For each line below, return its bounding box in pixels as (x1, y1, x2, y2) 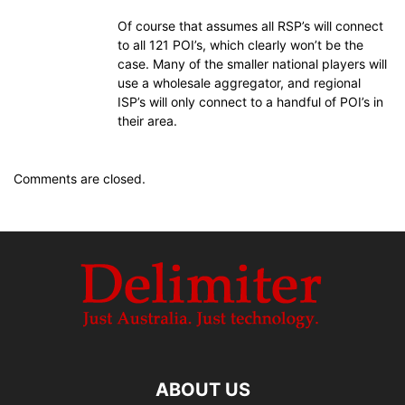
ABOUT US (155, 379, 250, 400)
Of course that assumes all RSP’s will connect (118, 18, 383, 33)
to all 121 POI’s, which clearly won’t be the (118, 37, 363, 52)
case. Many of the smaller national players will (118, 56, 387, 71)
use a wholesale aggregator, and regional (118, 75, 361, 90)
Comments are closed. (14, 171, 146, 186)
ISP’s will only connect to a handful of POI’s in (118, 94, 383, 109)
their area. (118, 113, 177, 128)
